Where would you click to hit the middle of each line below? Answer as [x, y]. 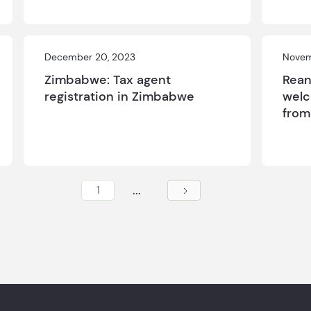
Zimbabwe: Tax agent [108, 80]
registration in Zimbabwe [120, 96]
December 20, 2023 [90, 57]
